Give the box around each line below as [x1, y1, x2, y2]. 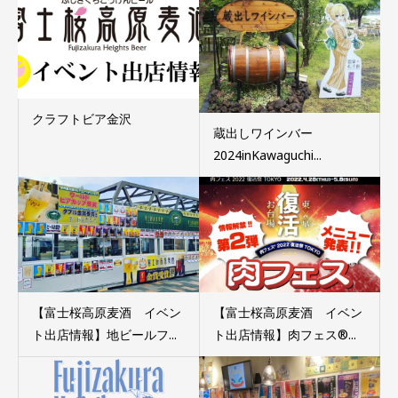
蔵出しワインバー [212, 124, 313, 142]
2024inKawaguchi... [212, 147, 322, 164]
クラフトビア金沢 [32, 110, 131, 128]
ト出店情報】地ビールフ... [32, 325, 177, 343]
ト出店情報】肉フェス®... [212, 325, 356, 343]
